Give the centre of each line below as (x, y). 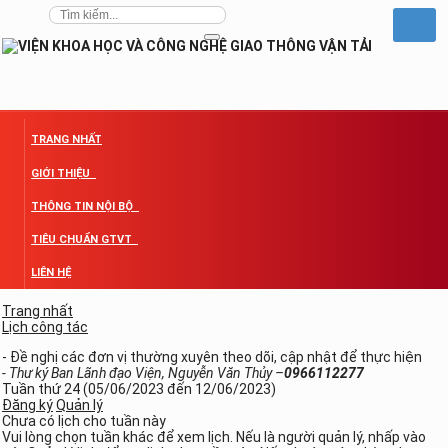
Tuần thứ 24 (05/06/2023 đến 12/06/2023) (139, 388)
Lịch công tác (45, 326)
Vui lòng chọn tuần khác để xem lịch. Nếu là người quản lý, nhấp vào (214, 436)
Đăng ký (27, 404)
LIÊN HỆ (51, 272)
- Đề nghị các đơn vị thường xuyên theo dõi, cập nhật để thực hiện (212, 356)
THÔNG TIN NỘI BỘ (83, 206)
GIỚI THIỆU (62, 173)
